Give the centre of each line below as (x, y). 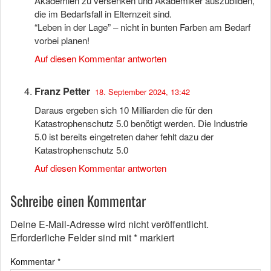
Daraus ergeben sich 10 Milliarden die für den (123, 109)
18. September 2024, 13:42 (142, 91)
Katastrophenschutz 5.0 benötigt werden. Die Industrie (141, 123)
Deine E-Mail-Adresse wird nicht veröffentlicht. (109, 224)
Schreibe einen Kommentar (78, 201)
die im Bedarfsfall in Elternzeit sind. (103, 13)
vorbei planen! (62, 40)
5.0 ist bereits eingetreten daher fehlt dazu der (124, 136)
